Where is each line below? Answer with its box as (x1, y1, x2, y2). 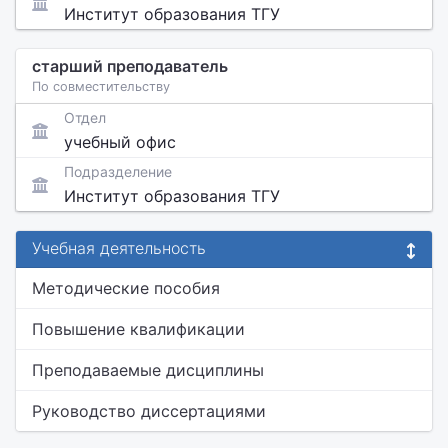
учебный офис (64, 132, 176, 152)
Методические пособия (32, 278, 220, 298)
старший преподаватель (32, 56, 228, 76)
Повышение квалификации (32, 319, 245, 339)
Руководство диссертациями (32, 401, 266, 421)
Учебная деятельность (32, 238, 206, 258)
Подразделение (64, 163, 172, 180)
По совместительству (32, 79, 170, 94)
